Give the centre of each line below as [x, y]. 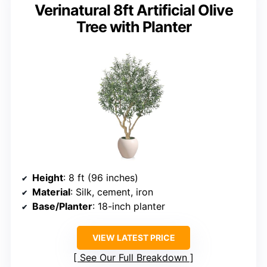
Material [51, 192]
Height [48, 178]
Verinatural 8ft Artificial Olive [133, 10]
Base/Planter [62, 207]
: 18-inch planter [129, 207]
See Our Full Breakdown [133, 258]
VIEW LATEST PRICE [133, 238]
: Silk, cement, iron [112, 192]
